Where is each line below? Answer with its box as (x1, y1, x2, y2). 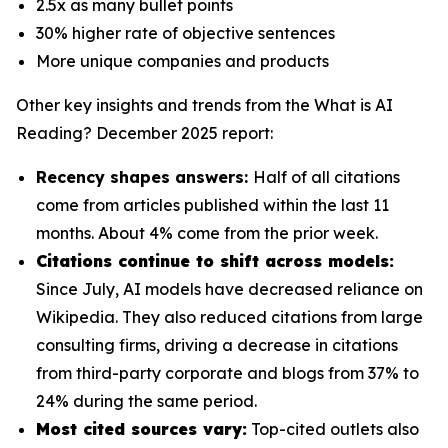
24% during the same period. (36, 391, 261, 411)
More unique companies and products (36, 51, 333, 71)
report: (218, 123, 273, 143)
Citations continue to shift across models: (36, 251, 394, 271)
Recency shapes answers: (36, 167, 253, 187)
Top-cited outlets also (247, 419, 419, 439)
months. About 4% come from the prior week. (36, 223, 382, 243)
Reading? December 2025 (16, 123, 218, 143)
